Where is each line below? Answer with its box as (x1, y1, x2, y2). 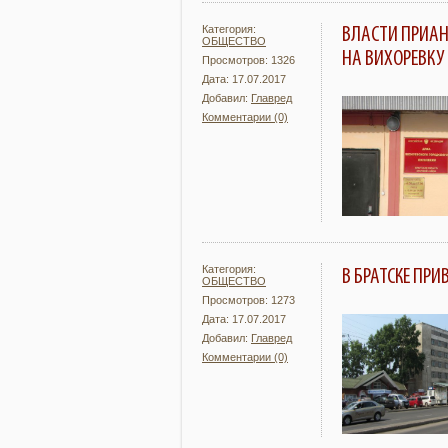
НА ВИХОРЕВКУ (342, 47, 444, 71)
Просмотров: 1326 (202, 54, 295, 66)
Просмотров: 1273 (202, 294, 295, 306)
